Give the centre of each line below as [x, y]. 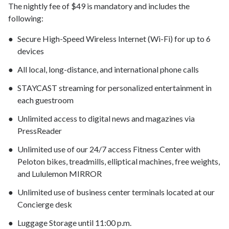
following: [26, 18]
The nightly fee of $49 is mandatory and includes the [99, 6]
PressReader [40, 131]
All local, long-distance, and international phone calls [108, 70]
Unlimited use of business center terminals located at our [116, 192]
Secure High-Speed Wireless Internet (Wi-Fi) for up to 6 [114, 39]
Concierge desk [45, 204]
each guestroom [45, 100]
